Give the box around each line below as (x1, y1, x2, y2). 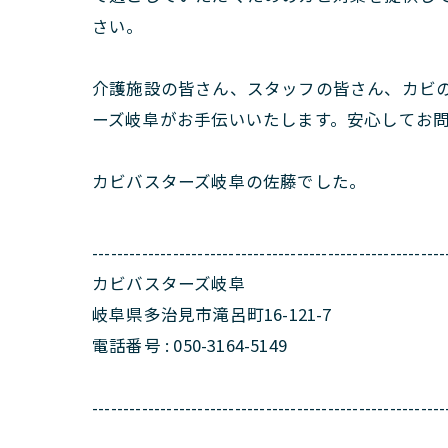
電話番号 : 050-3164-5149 (92, 333, 287, 357)
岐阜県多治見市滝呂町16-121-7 (92, 302, 332, 326)
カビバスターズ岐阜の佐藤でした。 (92, 169, 367, 193)
